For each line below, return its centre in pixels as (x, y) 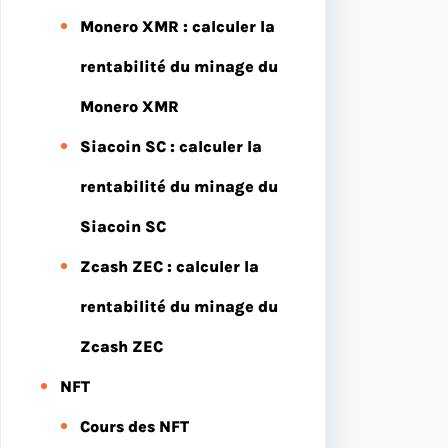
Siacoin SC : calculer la (171, 146)
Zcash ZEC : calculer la (169, 266)
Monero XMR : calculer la (177, 26)
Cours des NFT (134, 426)
